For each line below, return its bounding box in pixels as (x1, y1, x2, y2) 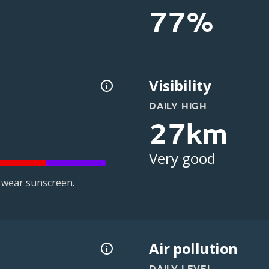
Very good (149, 148, 216, 168)
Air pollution (149, 238, 238, 259)
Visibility (149, 76, 211, 95)
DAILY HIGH (149, 100, 207, 112)
